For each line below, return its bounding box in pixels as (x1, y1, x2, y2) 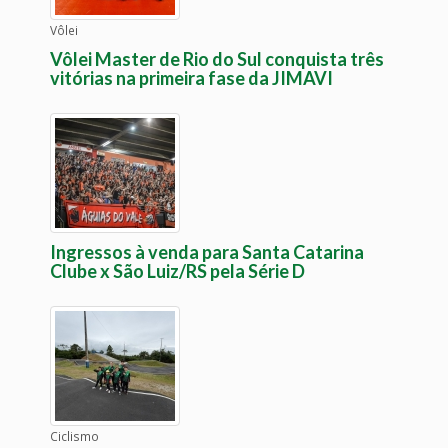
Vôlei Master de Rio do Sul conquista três (50, 48, 384, 71)
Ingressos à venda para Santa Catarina (50, 241, 364, 264)
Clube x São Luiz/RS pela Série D (50, 260, 305, 283)
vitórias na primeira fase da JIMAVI (50, 67, 333, 90)
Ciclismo (50, 428, 99, 445)
